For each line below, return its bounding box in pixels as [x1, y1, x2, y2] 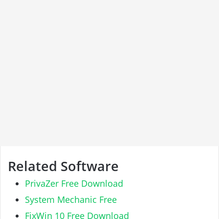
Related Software [8, 156, 119, 175]
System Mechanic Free [25, 194, 117, 206]
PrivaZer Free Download [25, 177, 123, 190]
